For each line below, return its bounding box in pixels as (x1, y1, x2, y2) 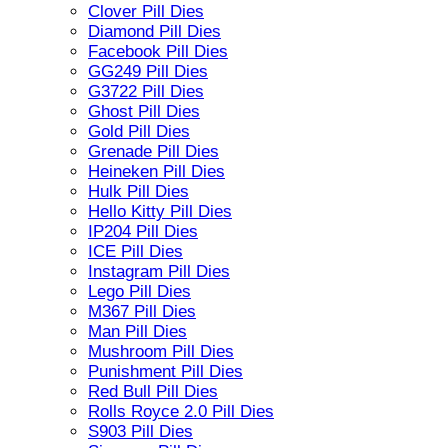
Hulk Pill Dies (88, 181, 189, 201)
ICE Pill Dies (88, 241, 183, 261)
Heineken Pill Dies (88, 161, 225, 181)
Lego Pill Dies (88, 281, 191, 301)
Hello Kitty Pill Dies (88, 201, 232, 221)
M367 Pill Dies (88, 301, 196, 321)
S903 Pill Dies (88, 421, 193, 441)
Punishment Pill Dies (88, 361, 243, 381)
